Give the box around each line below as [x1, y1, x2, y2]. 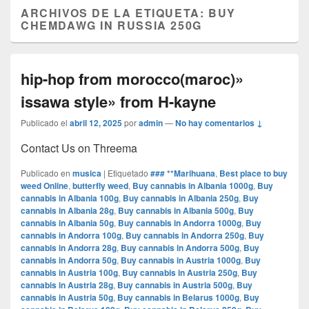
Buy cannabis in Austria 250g [122, 266, 237, 279]
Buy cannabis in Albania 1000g [132, 179, 253, 192]
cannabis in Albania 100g [21, 192, 119, 205]
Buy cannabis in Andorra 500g [121, 241, 239, 255]
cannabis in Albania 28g [21, 204, 114, 217]
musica [72, 167, 101, 180]
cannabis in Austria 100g [21, 266, 118, 279]
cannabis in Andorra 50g [21, 254, 117, 267]
